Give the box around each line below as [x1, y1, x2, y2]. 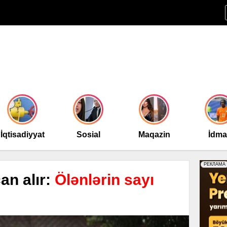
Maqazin [138, 130, 170, 139]
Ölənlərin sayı [55, 171, 154, 188]
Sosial [76, 130, 100, 139]
